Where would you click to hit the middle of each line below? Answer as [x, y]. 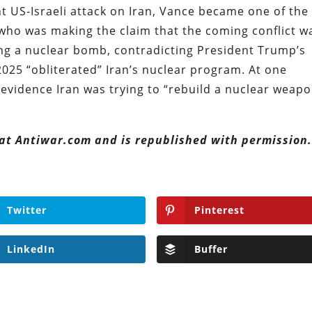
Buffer [211, 249]
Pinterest [219, 210]
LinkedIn [31, 249]
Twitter [26, 210]
